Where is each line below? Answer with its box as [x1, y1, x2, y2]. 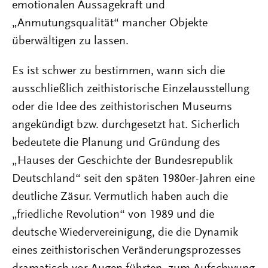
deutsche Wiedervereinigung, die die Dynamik [12, 227, 238, 239]
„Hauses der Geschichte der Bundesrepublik [12, 155, 233, 167]
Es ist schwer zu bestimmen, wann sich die [12, 65, 225, 77]
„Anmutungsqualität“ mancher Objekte [12, 17, 208, 29]
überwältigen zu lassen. [12, 35, 129, 47]
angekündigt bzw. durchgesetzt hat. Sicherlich [12, 119, 240, 131]
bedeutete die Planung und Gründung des [12, 137, 220, 149]
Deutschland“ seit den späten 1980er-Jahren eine [12, 173, 255, 185]
